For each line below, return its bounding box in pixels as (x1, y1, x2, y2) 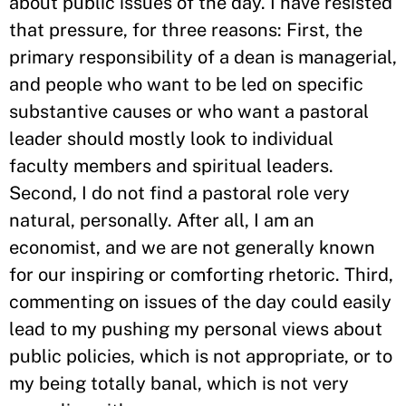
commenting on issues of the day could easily (9, 291, 391, 313)
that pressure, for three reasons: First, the (9, 19, 362, 41)
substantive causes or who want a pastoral (9, 101, 369, 122)
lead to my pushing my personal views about (9, 318, 382, 340)
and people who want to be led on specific (9, 73, 363, 95)
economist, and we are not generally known (9, 237, 375, 258)
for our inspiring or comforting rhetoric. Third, (9, 264, 393, 285)
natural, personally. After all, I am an (9, 209, 314, 231)
